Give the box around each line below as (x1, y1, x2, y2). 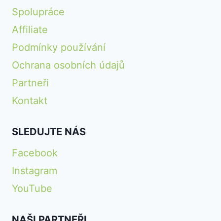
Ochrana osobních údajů (12, 59, 125, 71)
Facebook (12, 147, 58, 159)
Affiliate (12, 23, 48, 36)
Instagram (12, 164, 57, 177)
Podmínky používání (12, 41, 106, 53)
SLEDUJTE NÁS (12, 125, 86, 138)
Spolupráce (12, 5, 65, 18)
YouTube (12, 182, 52, 194)
